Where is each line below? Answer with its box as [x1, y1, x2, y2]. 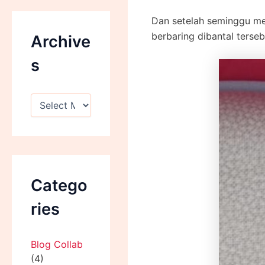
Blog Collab [31, 238, 83, 251]
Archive [31, 31, 91, 51]
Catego [31, 175, 88, 195]
